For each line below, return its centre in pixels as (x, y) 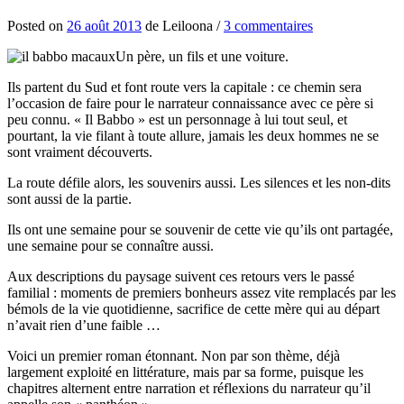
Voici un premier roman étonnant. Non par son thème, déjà (174, 355)
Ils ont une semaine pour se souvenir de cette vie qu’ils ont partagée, (200, 229)
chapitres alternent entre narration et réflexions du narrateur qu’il (189, 388)
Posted (28, 25)
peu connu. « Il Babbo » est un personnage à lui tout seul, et (177, 119)
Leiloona (188, 25)
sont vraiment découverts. (80, 151)
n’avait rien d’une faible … (84, 325)
